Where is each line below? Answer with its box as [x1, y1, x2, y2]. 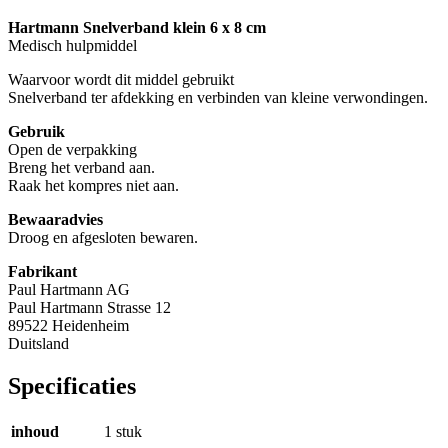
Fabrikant [8, 263, 77, 280]
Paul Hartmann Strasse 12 [8, 299, 171, 316]
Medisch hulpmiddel [8, 37, 137, 54]
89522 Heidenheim [8, 317, 129, 334]
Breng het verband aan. [8, 159, 159, 176]
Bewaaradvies [8, 211, 103, 228]
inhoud [11, 422, 59, 440]
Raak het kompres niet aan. [8, 177, 179, 194]
